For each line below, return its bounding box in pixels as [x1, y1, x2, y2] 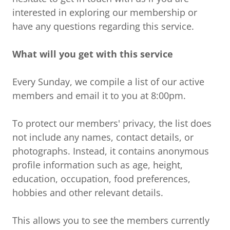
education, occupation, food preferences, [12, 172, 190, 185]
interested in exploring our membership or [12, 6, 197, 19]
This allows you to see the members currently [12, 214, 209, 227]
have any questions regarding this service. [12, 20, 194, 33]
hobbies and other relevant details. [12, 186, 163, 199]
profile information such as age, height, [12, 159, 183, 171]
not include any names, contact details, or [12, 131, 194, 144]
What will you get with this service [12, 48, 173, 61]
